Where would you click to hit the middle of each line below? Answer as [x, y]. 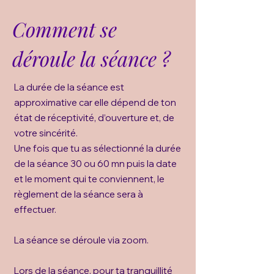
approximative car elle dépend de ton [95, 102]
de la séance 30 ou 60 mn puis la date [95, 164]
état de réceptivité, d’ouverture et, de [94, 118]
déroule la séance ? [91, 58]
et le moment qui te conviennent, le [89, 179]
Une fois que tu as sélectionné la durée [98, 148]
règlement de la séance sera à [79, 194]
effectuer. [36, 209]
